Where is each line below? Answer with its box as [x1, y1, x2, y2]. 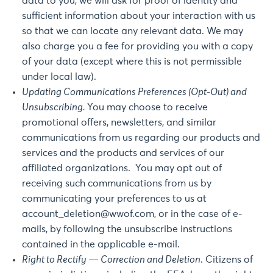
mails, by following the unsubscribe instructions [22, 224, 232, 234]
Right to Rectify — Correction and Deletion [22, 255, 200, 264]
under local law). [22, 72, 96, 82]
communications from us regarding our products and [22, 133, 260, 143]
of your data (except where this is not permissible [22, 57, 242, 66]
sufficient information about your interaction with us [22, 11, 255, 21]
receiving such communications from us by [22, 179, 211, 188]
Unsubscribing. [22, 102, 87, 112]
